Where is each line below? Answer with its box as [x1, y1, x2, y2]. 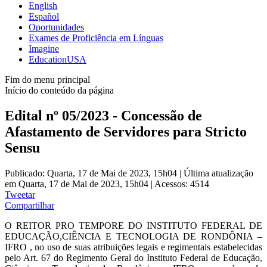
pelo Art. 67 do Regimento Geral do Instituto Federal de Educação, [5, 252, 262, 263]
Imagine [29, 43, 59, 54]
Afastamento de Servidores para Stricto [5, 123, 247, 139]
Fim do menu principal [5, 74, 90, 85]
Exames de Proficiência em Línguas [29, 32, 163, 43]
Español [29, 11, 59, 21]
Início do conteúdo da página [5, 85, 114, 95]
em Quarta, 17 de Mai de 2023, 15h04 [5, 178, 151, 189]
